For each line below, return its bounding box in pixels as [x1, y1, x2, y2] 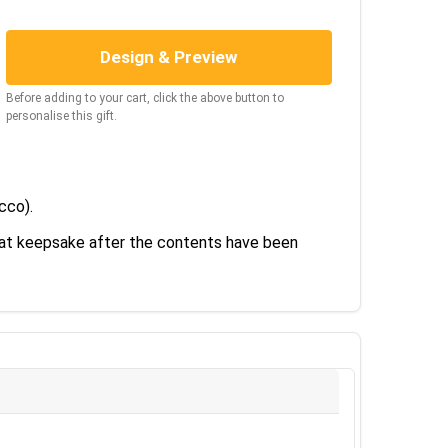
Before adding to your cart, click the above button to [5, 91, 284, 105]
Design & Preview [99, 47, 238, 67]
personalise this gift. [5, 109, 117, 123]
